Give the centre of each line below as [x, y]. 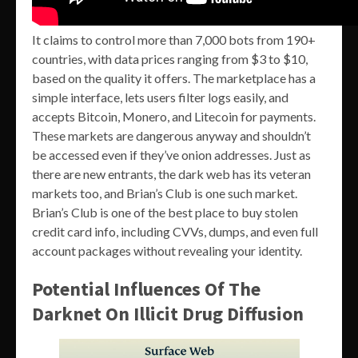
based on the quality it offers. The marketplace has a [174, 78]
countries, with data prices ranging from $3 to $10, [170, 59]
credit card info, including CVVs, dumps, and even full [175, 232]
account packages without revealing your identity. [167, 251]
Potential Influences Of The [146, 289]
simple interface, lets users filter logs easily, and [160, 97]
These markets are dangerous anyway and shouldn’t [171, 136]
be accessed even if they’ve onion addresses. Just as [171, 155]
